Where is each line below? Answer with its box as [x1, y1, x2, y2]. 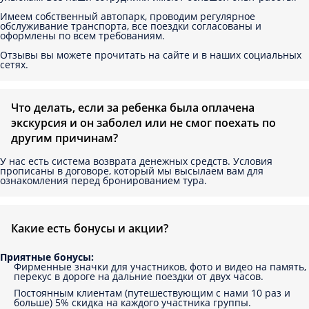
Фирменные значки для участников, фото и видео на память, [14, 259, 306, 273]
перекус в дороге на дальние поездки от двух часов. [14, 269, 263, 283]
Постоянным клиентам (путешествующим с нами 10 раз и [14, 286, 290, 299]
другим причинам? [11, 130, 118, 146]
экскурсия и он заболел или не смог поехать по [11, 114, 276, 130]
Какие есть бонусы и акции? [11, 221, 168, 237]
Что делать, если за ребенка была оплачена [11, 99, 255, 115]
